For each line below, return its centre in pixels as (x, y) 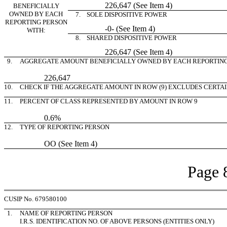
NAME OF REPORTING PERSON (66, 213)
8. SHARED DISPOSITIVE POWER (125, 38)
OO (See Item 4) (59, 144)
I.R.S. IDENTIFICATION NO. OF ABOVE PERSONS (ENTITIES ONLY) (117, 221)
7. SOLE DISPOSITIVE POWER (120, 14)
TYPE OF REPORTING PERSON (65, 127)
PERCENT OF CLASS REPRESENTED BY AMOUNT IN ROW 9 (109, 101)
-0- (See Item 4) (114, 29)
